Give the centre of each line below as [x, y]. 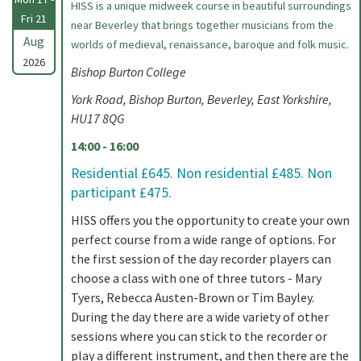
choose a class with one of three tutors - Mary [196, 278]
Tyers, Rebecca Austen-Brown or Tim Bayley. [193, 297]
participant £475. [121, 193]
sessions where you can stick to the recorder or [199, 336]
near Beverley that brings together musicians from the [202, 25]
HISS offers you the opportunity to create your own [210, 220]
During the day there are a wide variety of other [200, 317]
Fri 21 [34, 19]
